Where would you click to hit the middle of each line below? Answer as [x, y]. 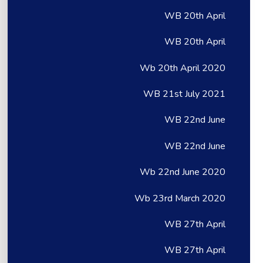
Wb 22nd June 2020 [183, 172]
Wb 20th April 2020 [183, 68]
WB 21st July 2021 [185, 94]
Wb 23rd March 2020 [180, 198]
